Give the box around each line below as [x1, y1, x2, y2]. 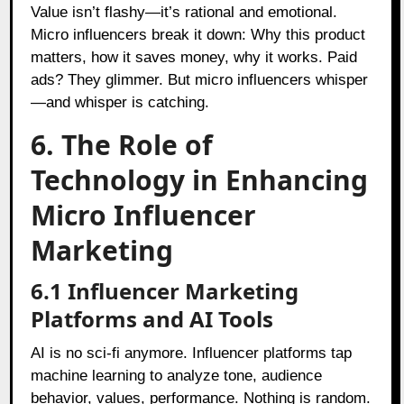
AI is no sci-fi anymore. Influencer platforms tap [31, 344, 353, 362]
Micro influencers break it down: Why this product [31, 25, 366, 43]
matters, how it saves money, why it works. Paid [31, 48, 358, 66]
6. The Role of [31, 125, 214, 163]
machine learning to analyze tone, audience [31, 366, 323, 384]
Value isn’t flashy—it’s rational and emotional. [31, 3, 338, 21]
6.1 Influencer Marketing [31, 275, 299, 306]
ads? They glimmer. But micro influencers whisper [31, 70, 369, 88]
